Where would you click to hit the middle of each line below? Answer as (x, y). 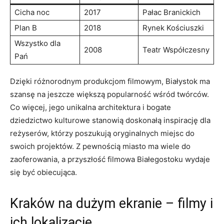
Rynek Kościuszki (173, 27)
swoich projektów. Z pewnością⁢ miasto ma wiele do (100, 146)
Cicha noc (32, 12)
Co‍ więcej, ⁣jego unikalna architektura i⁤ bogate (90, 107)
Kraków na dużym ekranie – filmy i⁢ (111, 203)
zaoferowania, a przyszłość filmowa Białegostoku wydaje (110, 159)
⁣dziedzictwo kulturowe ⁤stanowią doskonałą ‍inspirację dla (110, 120)
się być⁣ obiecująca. (43, 172)
